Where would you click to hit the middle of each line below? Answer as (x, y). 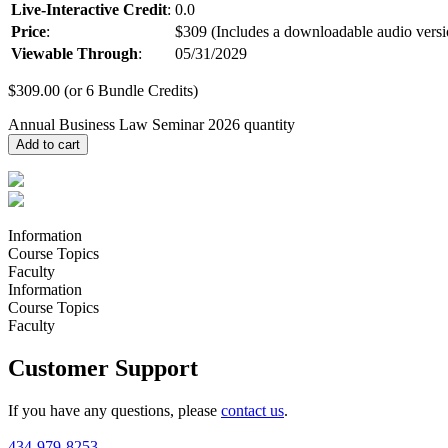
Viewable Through (74, 53)
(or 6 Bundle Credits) (129, 90)
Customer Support (103, 367)
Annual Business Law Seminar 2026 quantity (151, 124)
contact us (252, 410)
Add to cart (48, 144)
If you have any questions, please (114, 410)
